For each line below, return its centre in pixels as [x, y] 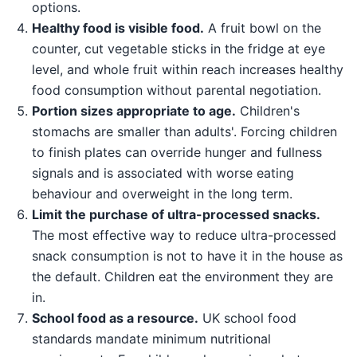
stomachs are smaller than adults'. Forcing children [184, 132]
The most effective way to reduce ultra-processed [184, 235]
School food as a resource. [115, 318]
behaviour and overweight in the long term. [162, 194]
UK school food [247, 318]
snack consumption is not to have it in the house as [187, 256]
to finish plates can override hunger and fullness [177, 153]
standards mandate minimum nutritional [151, 339]
